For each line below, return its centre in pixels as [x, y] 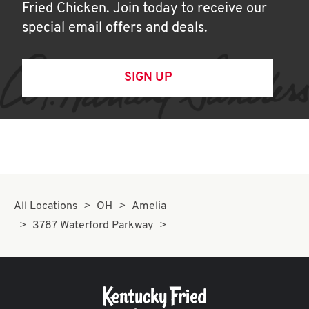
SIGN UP [148, 78]
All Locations [46, 206]
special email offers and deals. [115, 28]
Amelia [149, 206]
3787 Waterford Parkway [93, 226]
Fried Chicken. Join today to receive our [144, 9]
